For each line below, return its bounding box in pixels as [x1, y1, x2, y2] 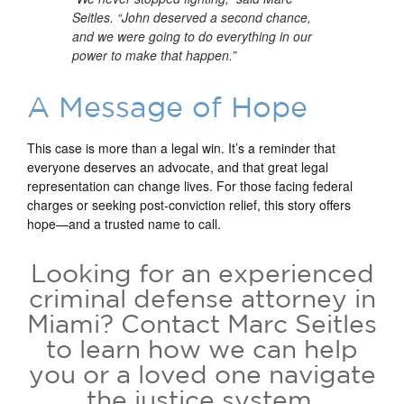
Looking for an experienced [30, 259, 374, 287]
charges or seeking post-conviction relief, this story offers [27, 196, 351, 214]
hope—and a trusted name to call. [27, 215, 221, 233]
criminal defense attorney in [28, 284, 376, 312]
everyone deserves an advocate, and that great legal [27, 158, 328, 176]
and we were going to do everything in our [72, 27, 312, 45]
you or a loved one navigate [28, 360, 376, 388]
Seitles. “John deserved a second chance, [72, 8, 311, 26]
